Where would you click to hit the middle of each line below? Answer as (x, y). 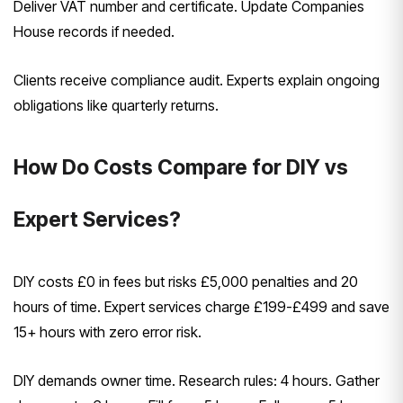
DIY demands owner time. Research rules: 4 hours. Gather (197, 380)
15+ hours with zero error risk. (107, 331)
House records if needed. (94, 31)
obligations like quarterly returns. (116, 105)
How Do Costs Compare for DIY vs (181, 167)
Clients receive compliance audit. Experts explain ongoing (197, 80)
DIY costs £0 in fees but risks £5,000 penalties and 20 (186, 281)
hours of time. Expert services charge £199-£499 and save (201, 306)
